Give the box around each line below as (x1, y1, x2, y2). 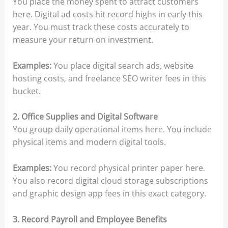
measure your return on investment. (12, 34, 153, 46)
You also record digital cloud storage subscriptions (12, 175, 208, 187)
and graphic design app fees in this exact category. (12, 188, 206, 199)
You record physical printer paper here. (51, 162, 205, 174)
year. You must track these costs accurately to (12, 21, 189, 33)
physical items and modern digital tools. (12, 136, 166, 148)
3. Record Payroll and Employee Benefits (12, 213, 167, 225)
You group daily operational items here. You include (12, 124, 212, 135)
